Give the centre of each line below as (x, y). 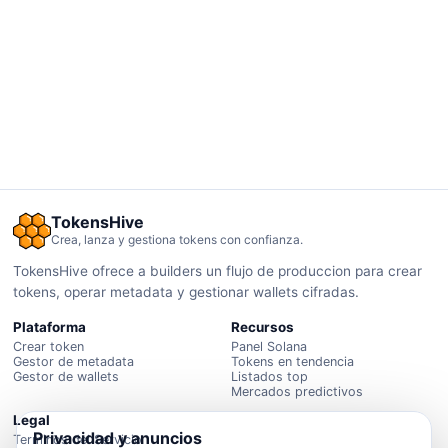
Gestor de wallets (66, 376)
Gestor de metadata (74, 361)
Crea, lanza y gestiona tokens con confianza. (177, 240)
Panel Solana (268, 346)
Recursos (262, 326)
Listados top (269, 376)
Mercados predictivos (296, 391)
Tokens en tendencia (292, 361)
